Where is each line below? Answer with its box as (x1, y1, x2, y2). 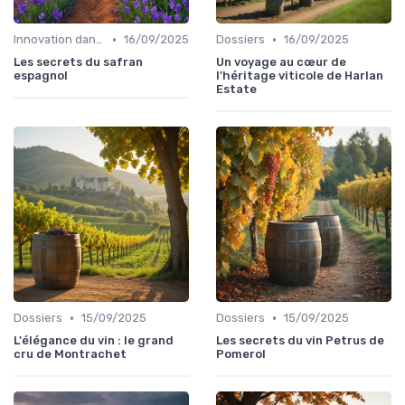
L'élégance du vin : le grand (14, 334, 174, 348)
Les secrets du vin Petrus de (216, 334, 384, 348)
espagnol (14, 69, 68, 83)
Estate (216, 82, 257, 97)
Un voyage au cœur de (216, 55, 346, 70)
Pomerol (216, 347, 266, 362)
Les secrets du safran (14, 55, 143, 70)
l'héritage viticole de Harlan (216, 69, 383, 83)
